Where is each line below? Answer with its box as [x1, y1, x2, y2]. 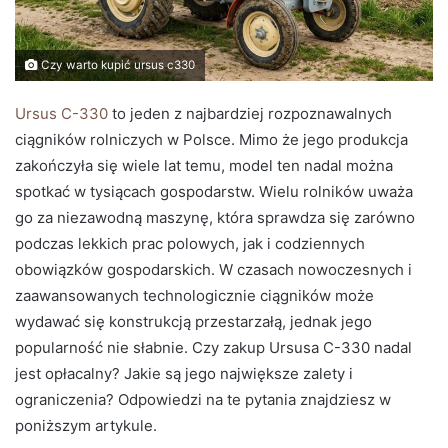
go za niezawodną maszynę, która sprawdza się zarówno [15, 207, 415, 227]
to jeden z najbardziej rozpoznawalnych [108, 103, 392, 123]
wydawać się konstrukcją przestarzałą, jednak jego [15, 311, 372, 331]
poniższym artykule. [15, 415, 157, 435]
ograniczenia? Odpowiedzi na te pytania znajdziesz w [15, 389, 391, 409]
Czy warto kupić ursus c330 [38, 57, 195, 72]
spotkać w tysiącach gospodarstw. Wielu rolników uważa [15, 181, 413, 201]
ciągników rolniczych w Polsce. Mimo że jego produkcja [15, 129, 408, 149]
